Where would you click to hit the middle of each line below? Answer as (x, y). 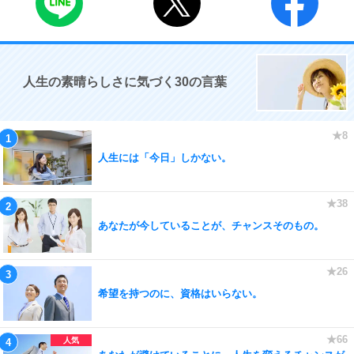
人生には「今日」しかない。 (165, 157)
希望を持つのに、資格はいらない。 (180, 293)
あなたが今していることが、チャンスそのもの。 (211, 225)
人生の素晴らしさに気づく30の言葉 (125, 82)
